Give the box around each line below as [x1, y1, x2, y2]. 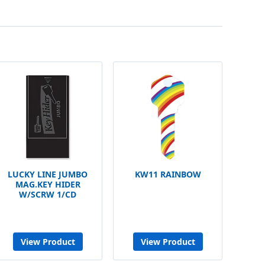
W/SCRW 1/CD [19, 189, 76, 200]
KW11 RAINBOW [134, 169, 201, 180]
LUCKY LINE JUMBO [8, 169, 88, 180]
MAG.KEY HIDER [15, 179, 80, 190]
